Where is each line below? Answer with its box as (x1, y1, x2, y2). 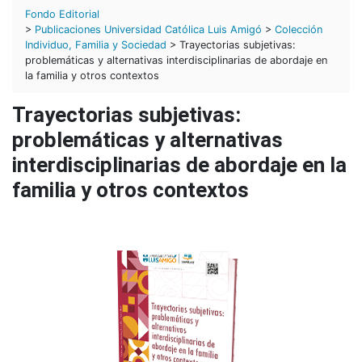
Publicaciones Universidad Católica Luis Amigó (35, 23, 262, 36)
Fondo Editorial (25, 7, 99, 20)
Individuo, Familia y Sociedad (25, 38, 166, 51)
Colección (275, 23, 322, 36)
